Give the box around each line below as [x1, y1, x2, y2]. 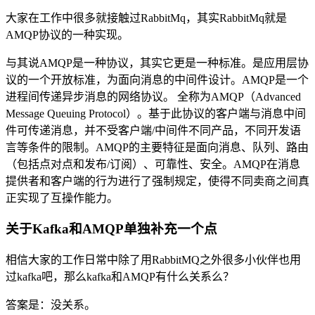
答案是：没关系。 [6, 299, 96, 311]
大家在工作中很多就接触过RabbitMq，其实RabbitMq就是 [6, 11, 287, 24]
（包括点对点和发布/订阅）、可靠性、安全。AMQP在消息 [6, 157, 300, 170]
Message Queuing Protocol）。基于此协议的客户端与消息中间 [6, 107, 306, 120]
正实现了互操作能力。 [6, 191, 118, 204]
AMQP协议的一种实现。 [6, 28, 129, 41]
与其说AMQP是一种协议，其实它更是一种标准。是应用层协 [6, 56, 309, 69]
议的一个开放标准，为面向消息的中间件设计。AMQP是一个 [6, 73, 309, 86]
